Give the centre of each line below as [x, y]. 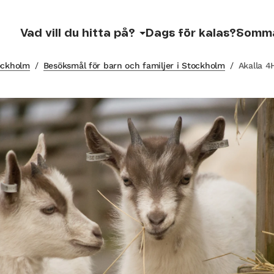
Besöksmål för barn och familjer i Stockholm [134, 65]
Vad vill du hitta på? [78, 33]
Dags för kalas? [191, 33]
